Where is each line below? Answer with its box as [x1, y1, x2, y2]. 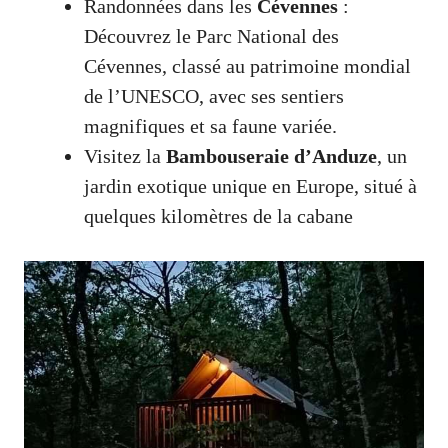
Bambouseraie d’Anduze [166, 144, 377, 167]
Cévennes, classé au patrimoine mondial [84, 54, 411, 77]
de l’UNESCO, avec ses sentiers [84, 84, 344, 107]
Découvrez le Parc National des [84, 24, 339, 47]
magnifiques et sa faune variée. [84, 114, 337, 137]
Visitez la [84, 144, 166, 167]
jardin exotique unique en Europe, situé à [84, 174, 417, 197]
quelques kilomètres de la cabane [84, 204, 353, 227]
